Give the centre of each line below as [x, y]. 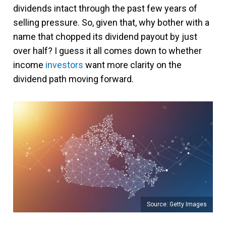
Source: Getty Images [177, 204]
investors [64, 65]
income [29, 65]
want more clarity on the [132, 65]
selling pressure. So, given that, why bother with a [111, 22]
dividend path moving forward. [73, 79]
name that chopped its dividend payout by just [105, 37]
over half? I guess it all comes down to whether [107, 51]
